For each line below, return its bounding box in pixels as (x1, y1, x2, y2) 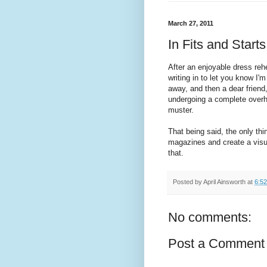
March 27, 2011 (168, 20, 213, 27)
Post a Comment (168, 236, 265, 252)
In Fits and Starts (168, 36, 266, 52)
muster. (168, 105, 194, 115)
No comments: (168, 210, 252, 225)
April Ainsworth (203, 178, 246, 186)
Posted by (173, 178, 203, 186)
